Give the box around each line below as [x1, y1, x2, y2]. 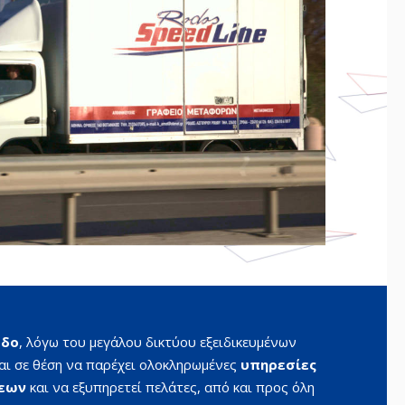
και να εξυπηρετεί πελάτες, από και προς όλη [29, 378, 315, 397]
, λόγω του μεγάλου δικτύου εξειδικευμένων [18, 333, 297, 352]
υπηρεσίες [240, 355, 316, 374]
